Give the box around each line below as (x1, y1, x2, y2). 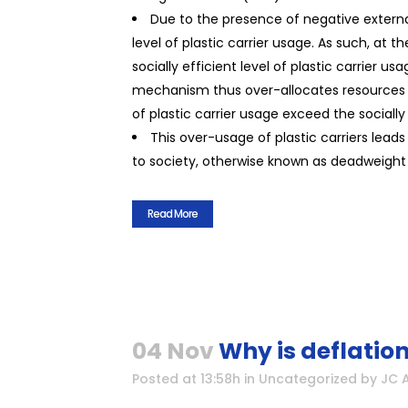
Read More (148, 206, 198, 221)
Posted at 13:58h (132, 370, 240, 388)
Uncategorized (259, 370, 357, 388)
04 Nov (132, 335, 214, 367)
